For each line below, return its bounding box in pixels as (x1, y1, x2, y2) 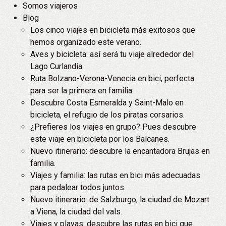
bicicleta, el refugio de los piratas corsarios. (30, 110, 185, 120)
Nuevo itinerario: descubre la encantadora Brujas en (30, 146, 210, 156)
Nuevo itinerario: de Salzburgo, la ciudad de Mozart (30, 195, 209, 204)
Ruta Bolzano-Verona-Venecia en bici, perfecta (30, 74, 194, 83)
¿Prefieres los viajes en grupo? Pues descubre (30, 122, 196, 132)
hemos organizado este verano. (30, 37, 141, 47)
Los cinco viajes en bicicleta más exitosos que (30, 25, 195, 35)
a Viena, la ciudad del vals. (30, 207, 122, 216)
